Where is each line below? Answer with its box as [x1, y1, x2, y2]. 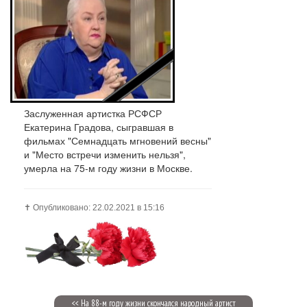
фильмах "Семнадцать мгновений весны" [24, 133, 211, 147]
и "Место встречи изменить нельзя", [24, 147, 186, 161]
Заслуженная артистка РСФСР [24, 106, 162, 120]
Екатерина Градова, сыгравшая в [24, 119, 173, 134]
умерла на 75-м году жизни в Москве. [24, 160, 193, 175]
